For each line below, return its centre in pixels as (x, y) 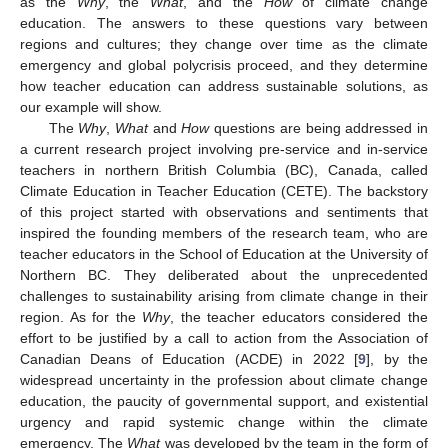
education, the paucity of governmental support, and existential (224, 400)
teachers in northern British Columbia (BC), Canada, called (224, 169)
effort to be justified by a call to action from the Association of (224, 337)
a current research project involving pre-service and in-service (224, 148)
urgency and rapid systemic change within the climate (224, 421)
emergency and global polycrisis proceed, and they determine (224, 64)
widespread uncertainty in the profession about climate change (224, 379)
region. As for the (81, 316)
